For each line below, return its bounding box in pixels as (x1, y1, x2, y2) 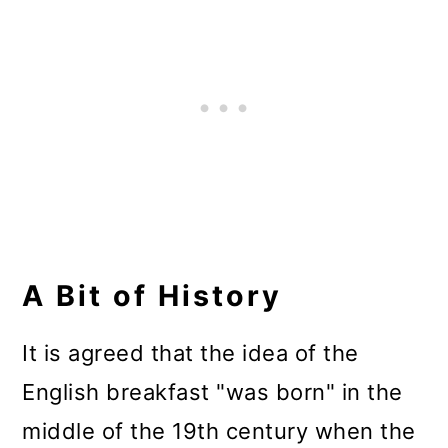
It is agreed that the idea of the (22, 340, 359, 367)
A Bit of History (22, 278, 283, 314)
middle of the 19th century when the (22, 418, 416, 445)
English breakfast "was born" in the (22, 379, 403, 406)
